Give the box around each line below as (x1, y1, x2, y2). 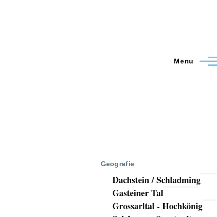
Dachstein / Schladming (112, 173, 201, 186)
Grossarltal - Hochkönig (112, 200, 202, 213)
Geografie (100, 159, 135, 168)
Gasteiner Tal (112, 186, 163, 200)
